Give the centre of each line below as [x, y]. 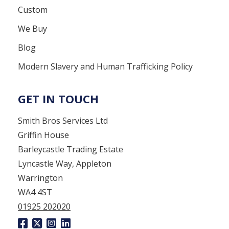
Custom [33, 9]
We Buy [32, 28]
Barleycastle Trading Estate [71, 149]
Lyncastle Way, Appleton [65, 163]
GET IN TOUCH [58, 98]
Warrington [40, 178]
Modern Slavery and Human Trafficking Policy [105, 66]
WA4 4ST [35, 192]
